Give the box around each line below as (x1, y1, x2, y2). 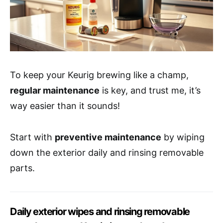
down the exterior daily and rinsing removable (10, 147, 204, 158)
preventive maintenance (55, 131, 161, 142)
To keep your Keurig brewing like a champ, (10, 69, 189, 80)
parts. (10, 162, 35, 173)
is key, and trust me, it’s (100, 85, 201, 96)
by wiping (161, 131, 205, 142)
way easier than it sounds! (10, 100, 120, 111)
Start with (10, 131, 55, 142)
